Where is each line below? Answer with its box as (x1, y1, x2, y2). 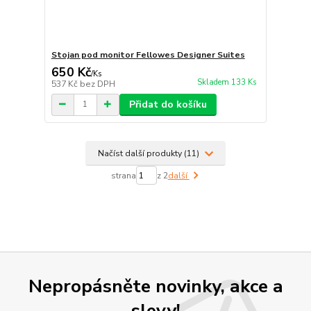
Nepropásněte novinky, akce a (28, 274, 283, 299)
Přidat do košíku (128, 97, 207, 111)
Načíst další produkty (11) (98, 147, 202, 159)
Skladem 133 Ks (196, 77, 257, 88)
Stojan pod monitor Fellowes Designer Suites (51, 49, 245, 60)
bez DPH (79, 78, 115, 90)
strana (110, 169, 136, 181)
